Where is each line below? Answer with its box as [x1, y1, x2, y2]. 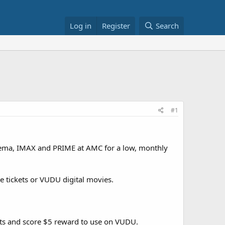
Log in [70, 21, 92, 31]
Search [156, 21, 179, 31]
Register [102, 21, 131, 31]
